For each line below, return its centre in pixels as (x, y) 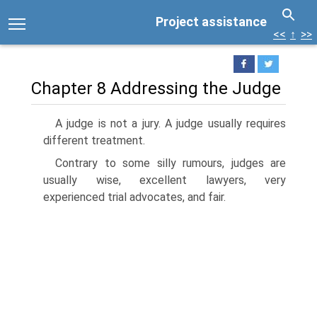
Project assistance (211, 22)
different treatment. (94, 140)
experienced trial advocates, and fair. (134, 197)
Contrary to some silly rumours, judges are (171, 163)
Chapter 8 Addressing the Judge (156, 88)
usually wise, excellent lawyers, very (165, 180)
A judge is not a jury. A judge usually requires (171, 123)
